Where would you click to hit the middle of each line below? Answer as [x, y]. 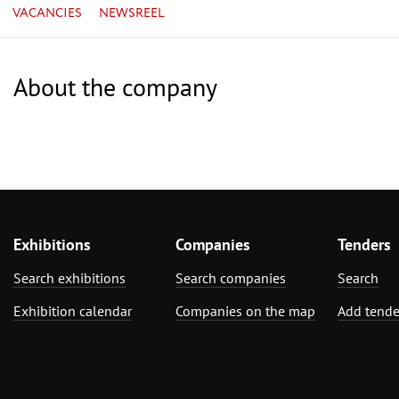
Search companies [231, 277]
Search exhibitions [69, 277]
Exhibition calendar [73, 310]
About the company [115, 86]
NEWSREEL [131, 13]
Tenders [364, 244]
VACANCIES [48, 13]
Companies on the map [245, 310]
